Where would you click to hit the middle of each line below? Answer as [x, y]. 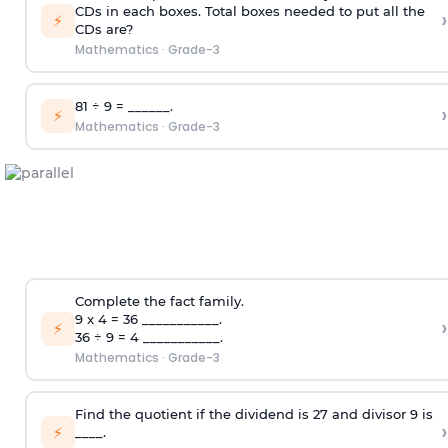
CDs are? [103, 29]
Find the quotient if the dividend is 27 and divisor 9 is [253, 414]
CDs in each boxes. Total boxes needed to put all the [249, 11]
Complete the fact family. [159, 301]
